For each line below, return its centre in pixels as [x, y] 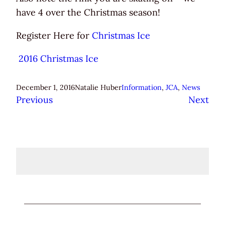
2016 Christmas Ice [59, 59]
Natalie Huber [98, 88]
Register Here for [54, 36]
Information [142, 88]
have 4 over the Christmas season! [88, 13]
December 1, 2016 [45, 88]
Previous [34, 100]
